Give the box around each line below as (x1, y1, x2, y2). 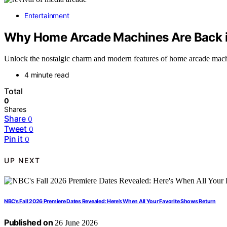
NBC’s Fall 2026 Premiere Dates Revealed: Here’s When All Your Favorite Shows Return (4, 198, 216, 205)
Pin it (4, 134, 23, 144)
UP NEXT (4, 156, 41, 165)
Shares (4, 105, 26, 114)
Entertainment (24, 11, 69, 20)
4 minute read (24, 70, 69, 80)
